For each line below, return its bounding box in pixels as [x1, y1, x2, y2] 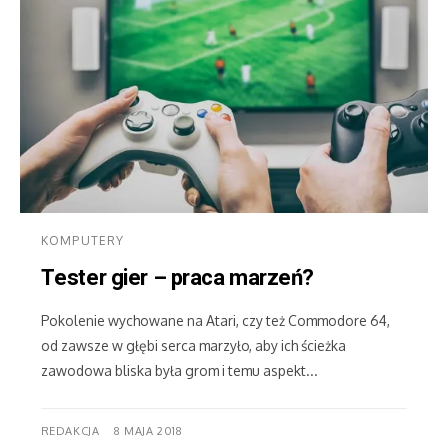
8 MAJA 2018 [114, 424, 183, 439]
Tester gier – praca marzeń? [40, 262, 314, 295]
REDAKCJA [40, 424, 100, 439]
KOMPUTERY [40, 232, 125, 248]
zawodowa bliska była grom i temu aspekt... [40, 362, 318, 380]
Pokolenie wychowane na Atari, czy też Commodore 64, [40, 312, 390, 330]
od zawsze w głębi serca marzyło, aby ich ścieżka [40, 337, 346, 355]
